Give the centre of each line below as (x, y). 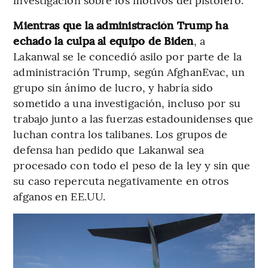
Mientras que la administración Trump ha (121, 25)
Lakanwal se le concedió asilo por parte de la (127, 56)
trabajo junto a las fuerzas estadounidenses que (133, 118)
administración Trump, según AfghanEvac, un (129, 71)
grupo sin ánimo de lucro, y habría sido (113, 87)
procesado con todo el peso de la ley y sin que (132, 165)
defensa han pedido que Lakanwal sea (109, 149)
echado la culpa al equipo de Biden (103, 40)
